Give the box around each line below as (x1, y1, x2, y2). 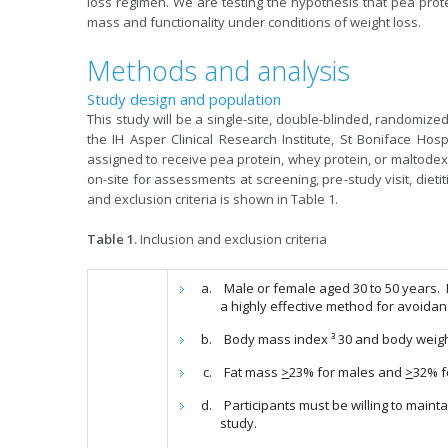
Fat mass (224, 363, 282, 381)
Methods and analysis (87, 52, 350, 89)
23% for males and (289, 363, 406, 381)
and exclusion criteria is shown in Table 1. (87, 190, 338, 208)
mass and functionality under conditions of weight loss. (87, 13, 421, 31)
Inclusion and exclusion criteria (137, 230, 327, 248)
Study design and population (87, 89, 281, 109)
